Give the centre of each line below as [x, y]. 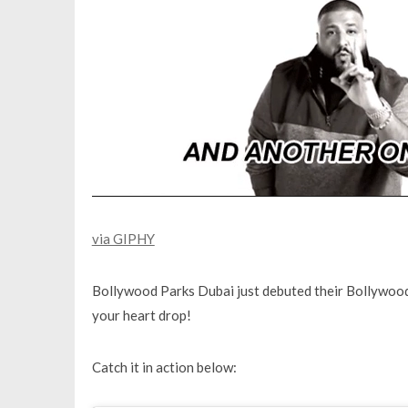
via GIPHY [123, 238]
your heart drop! [141, 315]
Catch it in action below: [164, 367]
